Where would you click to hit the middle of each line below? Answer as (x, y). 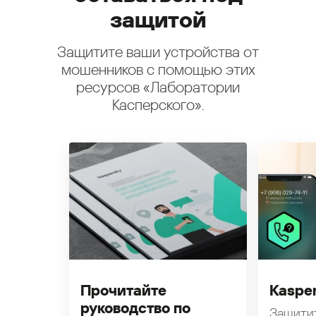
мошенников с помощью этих (158, 70)
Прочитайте (123, 291)
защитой (158, 20)
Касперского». (158, 105)
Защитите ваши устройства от (158, 52)
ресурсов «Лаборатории (158, 87)
